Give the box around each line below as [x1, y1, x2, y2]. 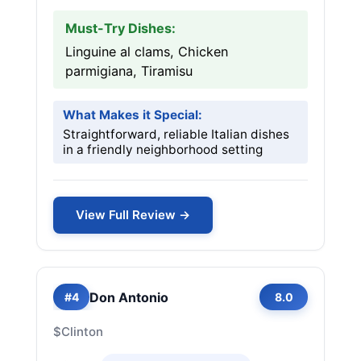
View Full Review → [76, 207, 190, 222]
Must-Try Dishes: [65, 20, 176, 36]
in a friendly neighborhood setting [63, 142, 263, 157]
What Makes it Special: [63, 107, 202, 122]
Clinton [61, 324, 103, 339]
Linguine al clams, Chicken [65, 44, 228, 60]
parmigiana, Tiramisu [65, 63, 193, 79]
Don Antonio [89, 288, 168, 305]
